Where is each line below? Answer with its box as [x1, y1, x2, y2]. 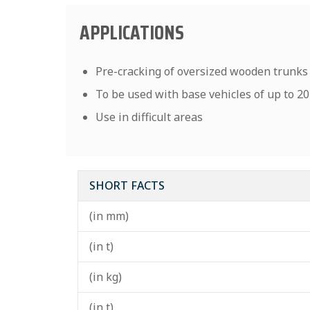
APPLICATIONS [80, 17, 184, 48]
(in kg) [89, 269, 122, 284]
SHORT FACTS [89, 178, 165, 193]
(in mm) [89, 208, 129, 224]
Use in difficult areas [95, 109, 203, 125]
